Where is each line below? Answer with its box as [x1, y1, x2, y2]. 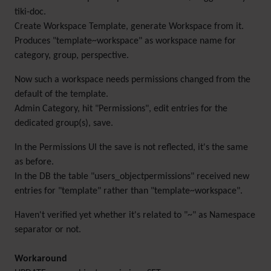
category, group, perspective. [15, 51, 129, 60]
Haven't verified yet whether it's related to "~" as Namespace [15, 211, 255, 220]
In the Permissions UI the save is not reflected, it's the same [15, 143, 248, 152]
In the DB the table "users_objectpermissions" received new [15, 172, 249, 181]
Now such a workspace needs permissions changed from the [15, 75, 250, 85]
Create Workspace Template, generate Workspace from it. [15, 22, 244, 31]
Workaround [15, 254, 67, 264]
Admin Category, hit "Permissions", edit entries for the [15, 104, 227, 114]
